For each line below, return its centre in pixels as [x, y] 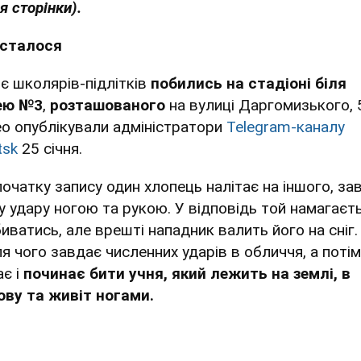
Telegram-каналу [286, 127]
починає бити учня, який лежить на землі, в [187, 273]
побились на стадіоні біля [249, 83]
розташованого [108, 105]
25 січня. [50, 148]
